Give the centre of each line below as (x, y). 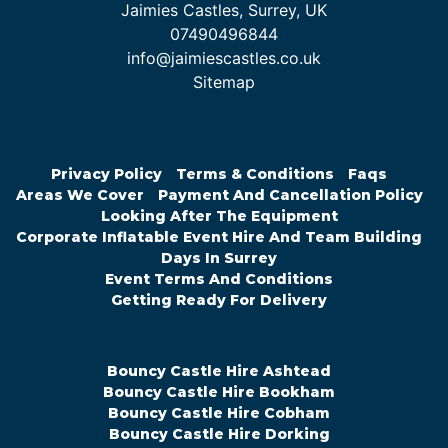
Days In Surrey (219, 258)
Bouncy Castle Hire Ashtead (219, 371)
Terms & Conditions (255, 174)
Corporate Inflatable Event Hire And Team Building (219, 237)
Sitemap (224, 82)
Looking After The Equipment (219, 216)
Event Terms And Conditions (219, 279)
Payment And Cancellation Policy (290, 195)
